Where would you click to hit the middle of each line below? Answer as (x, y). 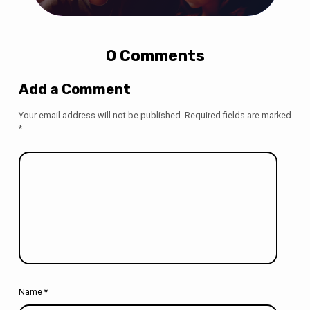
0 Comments (155, 56)
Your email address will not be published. (100, 115)
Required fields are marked (238, 115)
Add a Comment (74, 90)
